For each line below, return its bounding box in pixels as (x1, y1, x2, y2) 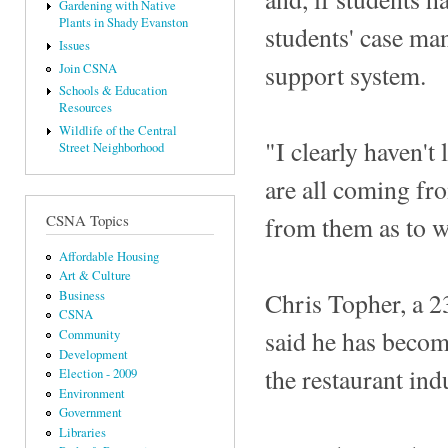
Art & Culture (58, 267, 131, 285)
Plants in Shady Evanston (58, 14, 188, 32)
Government (58, 404, 122, 422)
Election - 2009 (58, 365, 137, 383)
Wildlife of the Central (58, 122, 177, 140)
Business (58, 286, 105, 304)
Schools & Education (58, 82, 167, 100)
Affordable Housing (58, 247, 159, 265)
